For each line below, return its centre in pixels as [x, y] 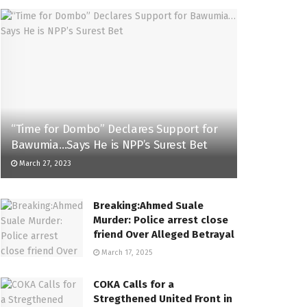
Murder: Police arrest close [161, 220]
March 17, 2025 [126, 252]
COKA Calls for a [134, 284]
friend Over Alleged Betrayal [164, 234]
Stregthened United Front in [163, 298]
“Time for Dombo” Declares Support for [114, 129]
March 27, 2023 [44, 163]
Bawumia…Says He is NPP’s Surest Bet [110, 145]
